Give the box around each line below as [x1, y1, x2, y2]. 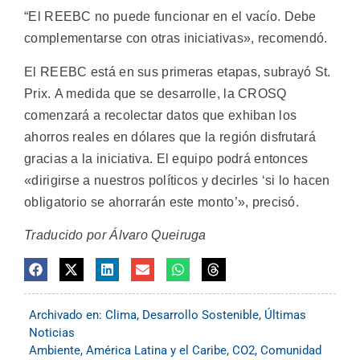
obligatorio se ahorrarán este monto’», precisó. [24, 194, 300, 209]
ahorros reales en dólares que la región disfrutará [24, 129, 316, 144]
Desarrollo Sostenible [142, 307, 259, 322]
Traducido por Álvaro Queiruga [24, 228, 207, 243]
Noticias [29, 325, 75, 340]
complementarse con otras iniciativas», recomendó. [24, 31, 328, 46]
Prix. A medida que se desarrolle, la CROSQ [24, 86, 287, 100]
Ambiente [29, 342, 80, 358]
